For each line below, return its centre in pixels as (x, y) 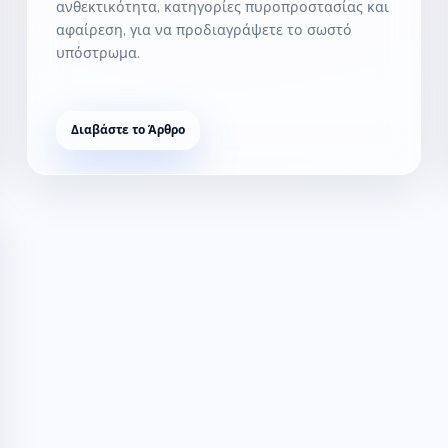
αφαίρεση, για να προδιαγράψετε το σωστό (203, 29)
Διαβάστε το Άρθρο (127, 129)
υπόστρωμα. (97, 52)
